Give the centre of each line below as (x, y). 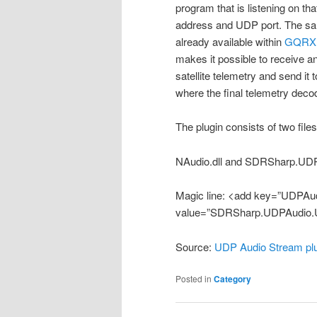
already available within (230, 41)
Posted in (194, 278)
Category (232, 278)
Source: (195, 246)
